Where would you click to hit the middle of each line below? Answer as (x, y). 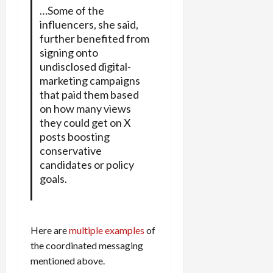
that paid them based (89, 94)
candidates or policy (87, 164)
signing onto (69, 52)
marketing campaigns (90, 80)
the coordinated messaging (87, 245)
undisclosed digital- (85, 66)
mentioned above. (68, 260)
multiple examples (107, 230)
